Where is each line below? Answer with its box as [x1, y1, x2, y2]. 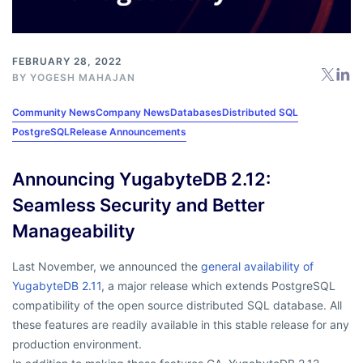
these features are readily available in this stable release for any [12, 318, 349, 332]
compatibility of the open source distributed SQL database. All [12, 298, 342, 313]
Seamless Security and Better [12, 194, 265, 216]
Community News [12, 106, 96, 119]
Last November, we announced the [12, 259, 201, 274]
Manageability [12, 220, 135, 242]
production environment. [12, 337, 142, 352]
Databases [170, 106, 222, 119]
